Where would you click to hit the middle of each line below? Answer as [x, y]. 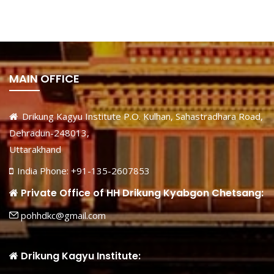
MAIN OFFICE [44, 78]
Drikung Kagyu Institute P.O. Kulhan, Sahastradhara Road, [141, 116]
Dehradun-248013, [49, 132]
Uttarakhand [35, 149]
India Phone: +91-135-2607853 [82, 170]
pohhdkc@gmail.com [62, 215]
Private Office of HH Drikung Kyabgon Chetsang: [141, 193]
